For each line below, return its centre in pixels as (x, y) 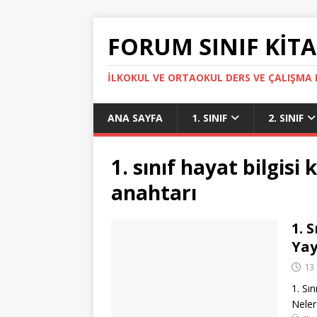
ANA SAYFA (135, 118)
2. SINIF (286, 118)
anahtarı (154, 192)
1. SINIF (209, 118)
